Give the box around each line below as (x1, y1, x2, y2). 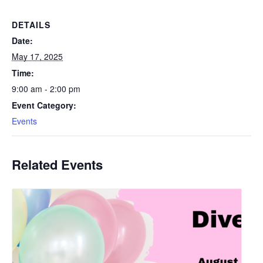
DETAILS (12, 18, 50, 31)
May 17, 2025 (12, 50, 63, 62)
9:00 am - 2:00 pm (12, 82, 80, 95)
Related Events (12, 154, 103, 174)
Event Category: (12, 99, 76, 111)
